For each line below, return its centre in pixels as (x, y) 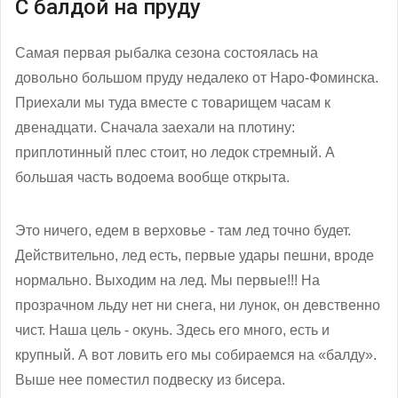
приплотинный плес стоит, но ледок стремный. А (175, 152)
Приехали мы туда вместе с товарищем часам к (173, 102)
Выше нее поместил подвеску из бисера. (150, 379)
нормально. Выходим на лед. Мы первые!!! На (167, 280)
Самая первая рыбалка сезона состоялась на (167, 52)
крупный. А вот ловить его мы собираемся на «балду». (196, 354)
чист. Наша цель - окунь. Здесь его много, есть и (172, 330)
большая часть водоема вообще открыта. (152, 177)
